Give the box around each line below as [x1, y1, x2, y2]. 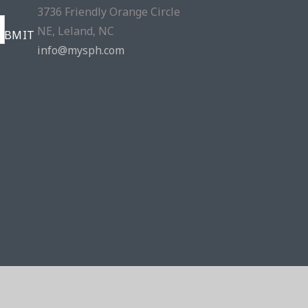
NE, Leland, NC [36, 23, 114, 39]
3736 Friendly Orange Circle [36, 4, 180, 20]
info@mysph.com [36, 43, 124, 58]
